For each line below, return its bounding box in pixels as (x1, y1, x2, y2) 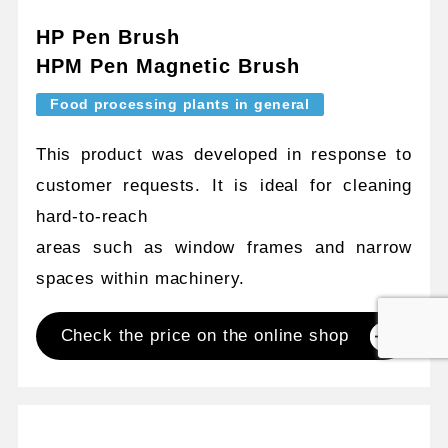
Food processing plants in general (50, 96, 310, 113)
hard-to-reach (35, 207, 148, 227)
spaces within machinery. (35, 269, 246, 289)
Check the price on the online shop (60, 326, 349, 346)
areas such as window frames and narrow (35, 238, 413, 258)
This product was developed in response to (35, 145, 413, 165)
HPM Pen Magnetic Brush (35, 55, 301, 78)
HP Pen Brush (35, 26, 180, 49)
